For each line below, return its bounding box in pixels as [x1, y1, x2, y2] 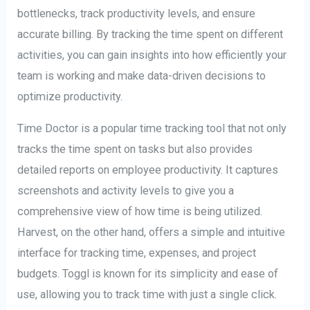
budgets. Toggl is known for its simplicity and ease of [17, 266, 279, 280]
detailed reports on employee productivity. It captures [17, 163, 279, 176]
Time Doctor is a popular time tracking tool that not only [17, 121, 287, 135]
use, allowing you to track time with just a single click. [17, 287, 277, 301]
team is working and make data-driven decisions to [17, 69, 266, 82]
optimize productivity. [17, 89, 123, 103]
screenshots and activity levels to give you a [17, 183, 235, 197]
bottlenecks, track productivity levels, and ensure [17, 6, 256, 20]
